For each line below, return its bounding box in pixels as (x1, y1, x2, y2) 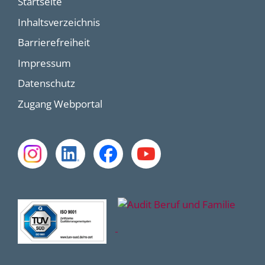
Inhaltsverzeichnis (18, 15, 100, 29)
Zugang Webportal (18, 97, 102, 111)
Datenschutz (18, 76, 75, 91)
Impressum (18, 56, 71, 70)
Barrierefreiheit (18, 35, 90, 50)
